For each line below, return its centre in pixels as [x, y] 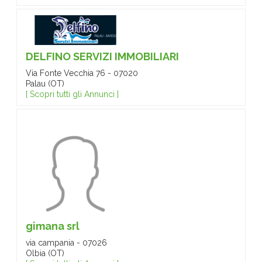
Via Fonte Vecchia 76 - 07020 [82, 73]
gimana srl [53, 226]
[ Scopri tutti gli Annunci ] [72, 94]
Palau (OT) [45, 84]
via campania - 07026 [66, 243]
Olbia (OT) [45, 253]
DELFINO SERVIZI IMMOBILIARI [102, 56]
